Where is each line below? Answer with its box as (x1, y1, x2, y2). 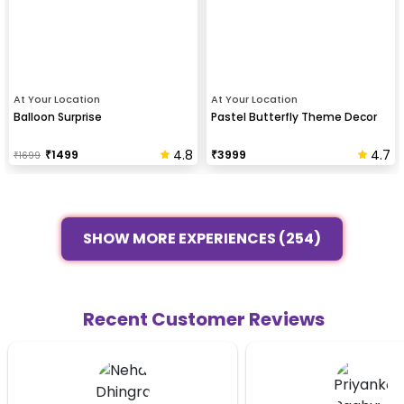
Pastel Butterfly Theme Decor (211, 109, 377, 124)
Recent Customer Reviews (83, 307, 325, 332)
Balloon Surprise (14, 109, 102, 124)
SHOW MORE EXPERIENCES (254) (83, 225, 321, 247)
